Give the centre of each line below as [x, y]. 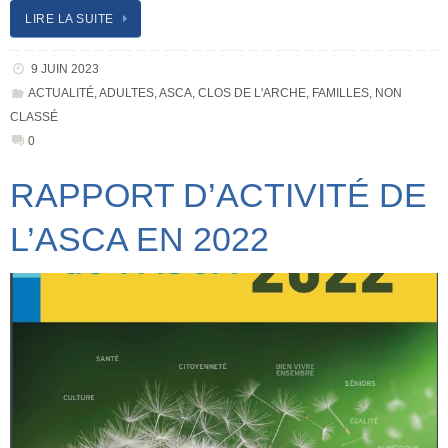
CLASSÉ [34, 116]
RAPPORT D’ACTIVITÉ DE [218, 194]
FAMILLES [340, 92]
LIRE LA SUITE [69, 19]
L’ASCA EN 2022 [139, 238]
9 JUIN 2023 [64, 68]
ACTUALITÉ [60, 92]
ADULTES [126, 92]
